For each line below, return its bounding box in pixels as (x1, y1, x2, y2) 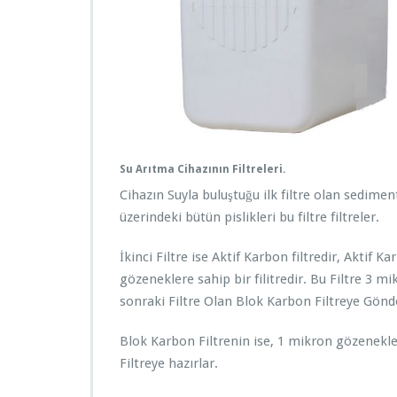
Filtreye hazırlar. (120, 355, 218, 372)
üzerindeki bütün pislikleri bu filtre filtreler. (120, 209, 379, 226)
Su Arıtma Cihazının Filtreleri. (120, 163, 285, 176)
